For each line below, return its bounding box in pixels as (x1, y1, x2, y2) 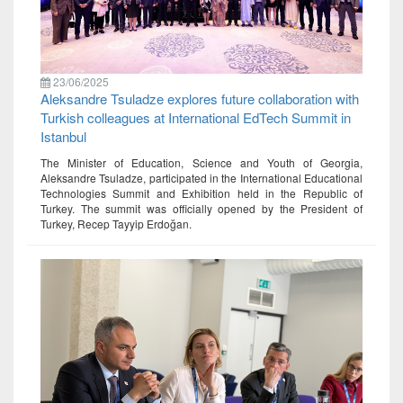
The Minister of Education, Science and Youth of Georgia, (40, 154, 363, 170)
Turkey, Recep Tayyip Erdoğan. (40, 215, 192, 231)
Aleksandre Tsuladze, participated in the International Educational (40, 169, 363, 185)
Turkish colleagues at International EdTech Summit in (40, 107, 351, 127)
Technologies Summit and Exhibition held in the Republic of (40, 184, 363, 201)
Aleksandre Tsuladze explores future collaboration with (40, 88, 359, 108)
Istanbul (40, 126, 86, 146)
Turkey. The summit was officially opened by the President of (40, 200, 363, 216)
